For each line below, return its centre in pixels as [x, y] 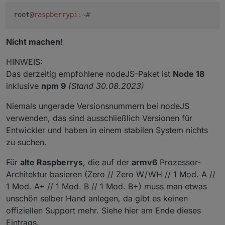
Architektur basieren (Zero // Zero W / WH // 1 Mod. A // [111, 174]
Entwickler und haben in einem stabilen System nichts [107, 130]
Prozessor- [179, 162]
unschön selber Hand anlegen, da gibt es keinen [97, 198]
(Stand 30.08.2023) [106, 86]
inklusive [24, 86]
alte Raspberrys [51, 162]
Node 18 [189, 74]
